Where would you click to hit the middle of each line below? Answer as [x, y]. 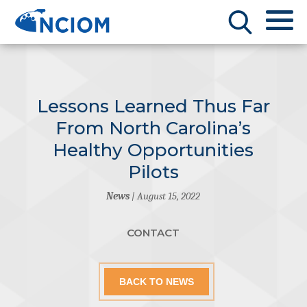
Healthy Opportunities [153, 150]
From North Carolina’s [153, 128]
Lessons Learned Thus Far [153, 106]
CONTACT [153, 233]
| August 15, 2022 [165, 196]
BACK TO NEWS [157, 282]
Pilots [153, 172]
